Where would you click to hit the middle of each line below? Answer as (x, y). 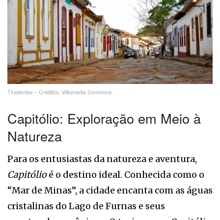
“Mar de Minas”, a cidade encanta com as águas (110, 191)
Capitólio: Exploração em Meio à (104, 118)
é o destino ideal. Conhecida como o (125, 175)
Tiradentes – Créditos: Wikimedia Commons (60, 92)
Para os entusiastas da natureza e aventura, (102, 159)
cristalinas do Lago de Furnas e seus (86, 206)
